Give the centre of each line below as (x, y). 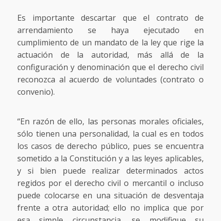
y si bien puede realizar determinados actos (110, 170)
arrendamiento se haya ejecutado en (110, 30)
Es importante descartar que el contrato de (110, 18)
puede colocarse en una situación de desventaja (110, 195)
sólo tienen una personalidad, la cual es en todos (110, 133)
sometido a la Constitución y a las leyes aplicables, (110, 158)
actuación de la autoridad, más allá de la (110, 55)
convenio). (36, 92)
